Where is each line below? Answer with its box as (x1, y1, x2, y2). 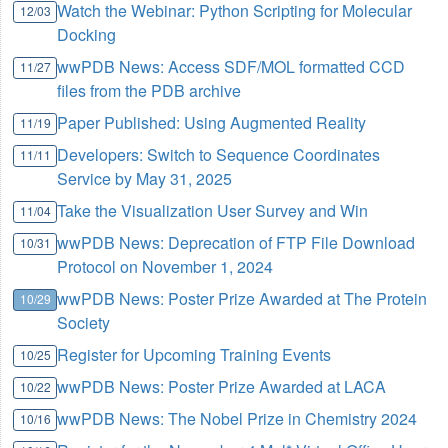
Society (57, 311, 111, 335)
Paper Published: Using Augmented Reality (57, 111, 367, 135)
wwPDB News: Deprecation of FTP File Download (57, 231, 416, 255)
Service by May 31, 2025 (57, 167, 233, 191)
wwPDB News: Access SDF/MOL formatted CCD (57, 55, 406, 79)
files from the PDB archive (57, 79, 242, 103)
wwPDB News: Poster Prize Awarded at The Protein (57, 287, 428, 311)
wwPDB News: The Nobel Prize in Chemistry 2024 (57, 407, 418, 431)
